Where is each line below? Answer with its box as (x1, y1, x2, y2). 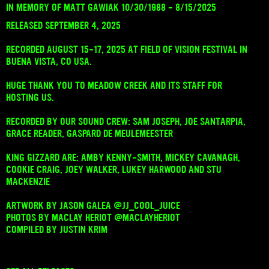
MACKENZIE (6, 174, 50, 188)
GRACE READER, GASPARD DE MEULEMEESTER (6, 126, 173, 140)
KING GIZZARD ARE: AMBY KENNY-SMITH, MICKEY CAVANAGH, (6, 150, 240, 164)
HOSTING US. (6, 90, 54, 104)
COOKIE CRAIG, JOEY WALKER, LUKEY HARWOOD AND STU (6, 162, 222, 176)
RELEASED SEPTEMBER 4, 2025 (6, 18, 121, 32)
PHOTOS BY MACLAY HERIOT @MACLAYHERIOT (6, 210, 180, 224)
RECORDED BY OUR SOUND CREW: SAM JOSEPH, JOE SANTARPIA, (6, 114, 246, 128)
